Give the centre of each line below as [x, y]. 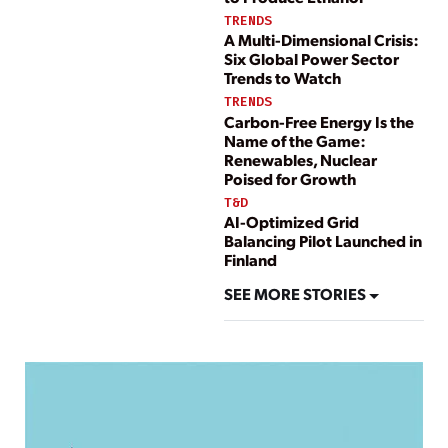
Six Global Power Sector [311, 59]
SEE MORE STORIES [296, 294]
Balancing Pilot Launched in [323, 240]
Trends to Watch [282, 78]
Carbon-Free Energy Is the [319, 121]
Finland [250, 259]
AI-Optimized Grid [291, 221]
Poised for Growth [290, 178]
